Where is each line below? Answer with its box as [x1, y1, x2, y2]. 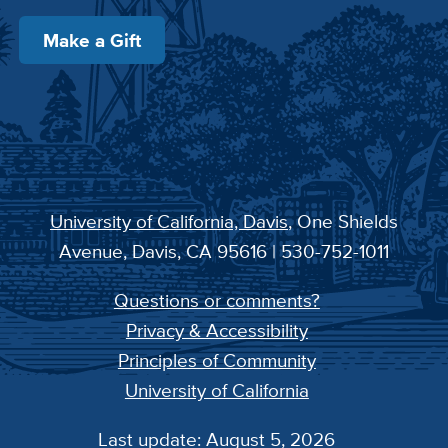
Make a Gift [42, 25, 141, 54]
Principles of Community [117, 346, 316, 375]
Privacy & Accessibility [125, 316, 308, 345]
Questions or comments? [113, 286, 320, 315]
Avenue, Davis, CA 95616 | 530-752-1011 [59, 237, 389, 266]
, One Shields [288, 207, 398, 236]
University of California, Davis [50, 207, 288, 236]
